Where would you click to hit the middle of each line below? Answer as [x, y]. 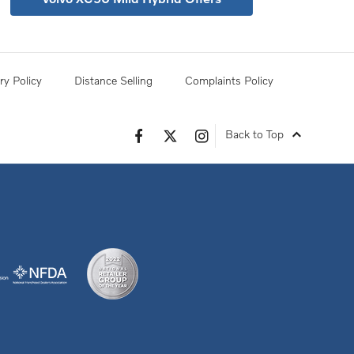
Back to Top [254, 134]
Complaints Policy [229, 80]
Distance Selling [113, 80]
